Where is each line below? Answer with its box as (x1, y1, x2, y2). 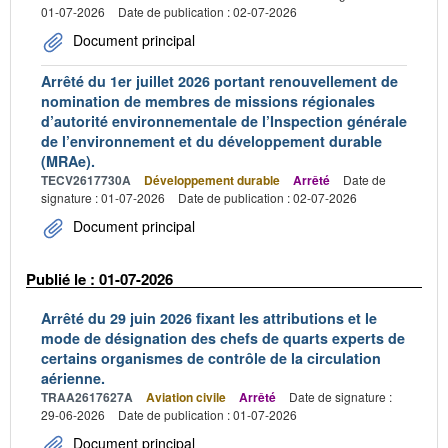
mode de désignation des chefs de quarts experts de (41, 327, 405, 348)
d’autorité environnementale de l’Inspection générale (41, 111, 407, 131)
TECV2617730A (41, 171, 131, 189)
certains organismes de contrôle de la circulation (41, 347, 381, 368)
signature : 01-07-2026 (41, 189, 165, 206)
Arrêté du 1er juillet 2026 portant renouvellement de (41, 71, 398, 91)
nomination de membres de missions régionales (41, 91, 375, 111)
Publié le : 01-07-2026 (26, 268, 173, 290)
